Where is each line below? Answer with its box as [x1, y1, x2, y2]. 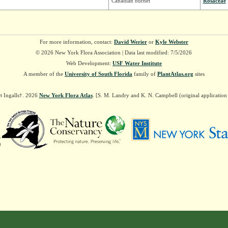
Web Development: [66, 60, 112, 67]
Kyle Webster [155, 39, 188, 45]
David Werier [113, 39, 147, 45]
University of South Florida [64, 71, 132, 77]
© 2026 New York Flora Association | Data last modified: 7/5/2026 [36, 49, 192, 56]
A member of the [23, 71, 65, 77]
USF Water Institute [112, 60, 162, 67]
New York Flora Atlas [39, 92, 93, 99]
